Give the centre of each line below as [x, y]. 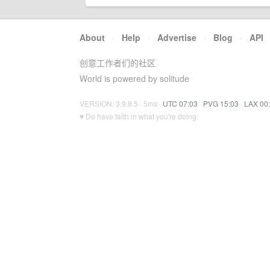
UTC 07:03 [180, 103]
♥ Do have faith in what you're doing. [139, 116]
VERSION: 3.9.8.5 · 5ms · [121, 103]
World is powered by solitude [134, 78]
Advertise [177, 37]
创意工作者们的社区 [118, 63]
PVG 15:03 [221, 103]
